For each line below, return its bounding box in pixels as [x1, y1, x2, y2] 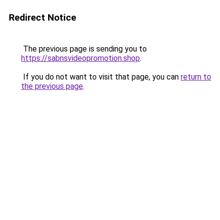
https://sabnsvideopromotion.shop [21, 54, 140, 63]
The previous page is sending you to [21, 44, 147, 54]
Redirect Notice [9, 12, 76, 23]
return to [181, 72, 211, 82]
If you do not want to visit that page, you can [21, 72, 181, 82]
